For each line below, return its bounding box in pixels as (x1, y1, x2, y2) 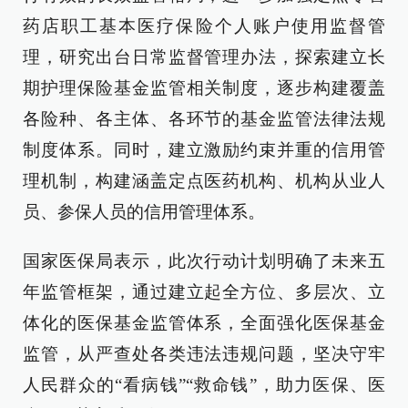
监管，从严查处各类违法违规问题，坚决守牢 (23, 344, 385, 363)
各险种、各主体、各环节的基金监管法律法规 (23, 109, 385, 128)
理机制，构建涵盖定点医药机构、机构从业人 (23, 171, 385, 190)
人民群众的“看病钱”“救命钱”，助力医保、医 (23, 375, 385, 394)
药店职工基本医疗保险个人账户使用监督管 (23, 16, 385, 36)
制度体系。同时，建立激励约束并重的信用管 (23, 140, 385, 159)
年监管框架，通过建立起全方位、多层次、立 (23, 282, 385, 301)
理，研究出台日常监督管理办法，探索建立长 (23, 47, 385, 66)
